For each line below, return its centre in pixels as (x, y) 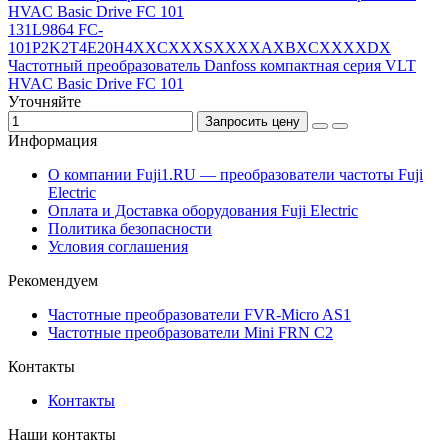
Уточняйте (44, 102)
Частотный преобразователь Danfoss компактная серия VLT (212, 66)
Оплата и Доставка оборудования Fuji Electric (203, 211)
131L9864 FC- (55, 30)
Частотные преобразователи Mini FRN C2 (190, 333)
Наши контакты (62, 435)
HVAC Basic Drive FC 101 (96, 84)
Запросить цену (252, 122)
